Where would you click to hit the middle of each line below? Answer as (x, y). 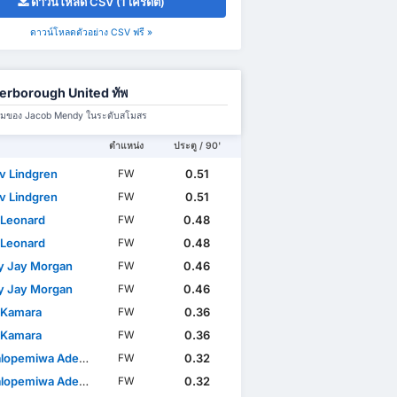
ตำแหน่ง (127, 146)
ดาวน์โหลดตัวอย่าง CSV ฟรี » (92, 33)
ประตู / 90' (197, 146)
